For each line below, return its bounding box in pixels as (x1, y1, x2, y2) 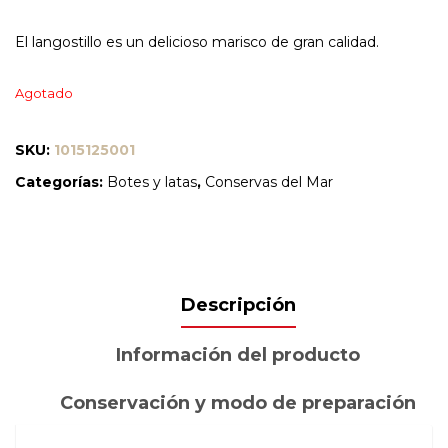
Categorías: (15, 173, 107, 192)
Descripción (180, 294, 296, 317)
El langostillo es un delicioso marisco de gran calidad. (15, 33, 379, 52)
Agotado (15, 86, 73, 102)
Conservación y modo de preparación (60, 392, 416, 415)
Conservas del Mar (205, 173, 333, 192)
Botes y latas (107, 173, 197, 192)
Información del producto (116, 344, 360, 367)
